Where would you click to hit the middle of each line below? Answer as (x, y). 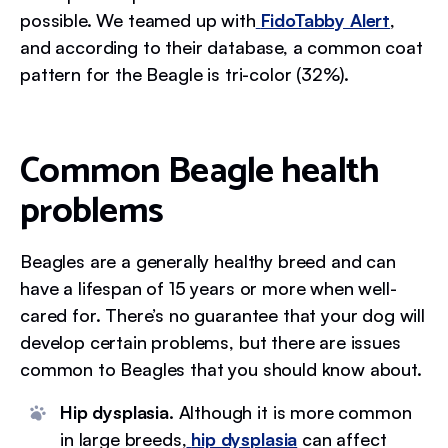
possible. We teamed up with (138, 20)
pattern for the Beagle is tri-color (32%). (185, 74)
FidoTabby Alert (325, 20)
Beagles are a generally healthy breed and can (208, 261)
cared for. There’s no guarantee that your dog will (222, 315)
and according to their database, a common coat (221, 47)
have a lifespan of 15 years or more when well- (208, 288)
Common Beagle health (200, 171)
